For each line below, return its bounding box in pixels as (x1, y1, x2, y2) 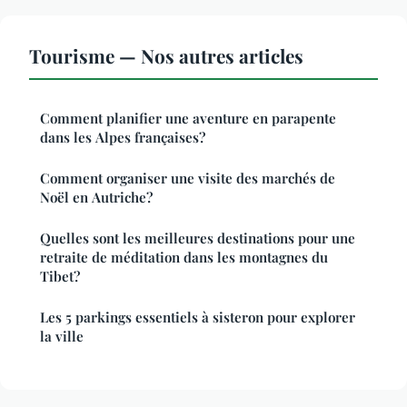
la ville (40, 327, 84, 346)
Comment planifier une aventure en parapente (40, 109, 336, 128)
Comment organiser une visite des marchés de (40, 169, 335, 188)
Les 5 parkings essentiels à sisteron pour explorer (40, 308, 355, 327)
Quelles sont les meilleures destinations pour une (40, 229, 355, 248)
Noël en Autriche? (40, 188, 153, 207)
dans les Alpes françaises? (40, 128, 205, 147)
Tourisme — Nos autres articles (29, 43, 303, 69)
